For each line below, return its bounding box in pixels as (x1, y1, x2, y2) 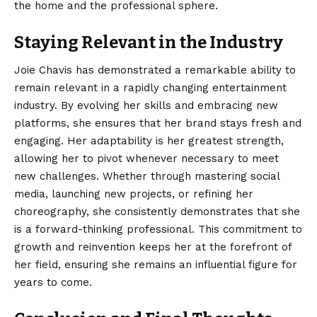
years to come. (14, 276, 92, 289)
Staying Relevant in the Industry (14, 32, 283, 52)
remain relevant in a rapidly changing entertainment (14, 81, 287, 95)
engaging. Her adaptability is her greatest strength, (14, 134, 284, 148)
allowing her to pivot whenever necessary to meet (14, 152, 279, 166)
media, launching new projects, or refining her (14, 188, 253, 201)
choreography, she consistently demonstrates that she (14, 205, 300, 219)
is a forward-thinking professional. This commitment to (14, 223, 302, 236)
